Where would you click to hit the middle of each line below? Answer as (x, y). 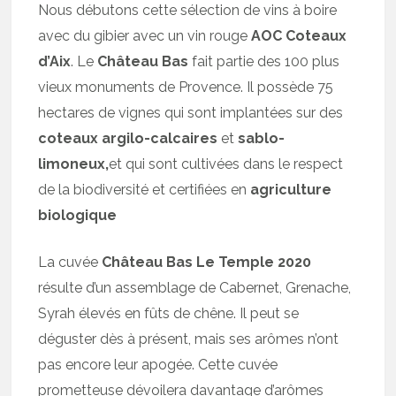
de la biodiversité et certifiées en (145, 190)
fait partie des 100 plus (266, 62)
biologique (78, 216)
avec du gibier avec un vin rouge (145, 36)
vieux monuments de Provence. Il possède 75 (186, 88)
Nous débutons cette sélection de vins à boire (188, 11)
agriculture (291, 190)
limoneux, (74, 164)
